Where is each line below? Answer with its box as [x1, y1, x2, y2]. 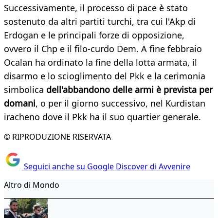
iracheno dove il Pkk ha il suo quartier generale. [4, 111, 201, 123]
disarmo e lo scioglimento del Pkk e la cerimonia [4, 70, 205, 82]
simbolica [4, 84, 46, 96]
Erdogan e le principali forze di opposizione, [4, 29, 184, 41]
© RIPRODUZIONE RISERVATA [4, 131, 111, 143]
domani [4, 97, 36, 109]
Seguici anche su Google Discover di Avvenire [21, 161, 190, 172]
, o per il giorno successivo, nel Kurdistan [36, 97, 205, 109]
